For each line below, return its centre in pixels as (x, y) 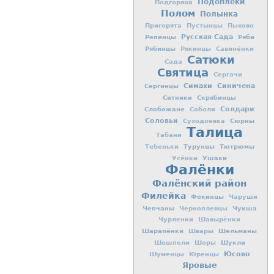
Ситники (177, 98)
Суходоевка (204, 121)
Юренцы (204, 254)
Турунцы (199, 146)
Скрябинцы (217, 98)
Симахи (198, 86)
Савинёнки (235, 49)
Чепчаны (158, 208)
